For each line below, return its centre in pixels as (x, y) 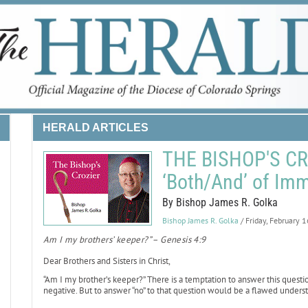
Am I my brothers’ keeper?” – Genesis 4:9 (124, 240)
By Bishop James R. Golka (220, 202)
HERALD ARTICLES (95, 128)
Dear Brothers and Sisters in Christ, (107, 261)
